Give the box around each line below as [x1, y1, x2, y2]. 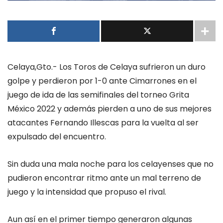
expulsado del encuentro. [7, 131, 106, 142]
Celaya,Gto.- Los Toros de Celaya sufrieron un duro [7, 61, 206, 73]
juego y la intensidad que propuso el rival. [7, 186, 166, 198]
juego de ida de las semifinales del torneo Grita [7, 89, 189, 101]
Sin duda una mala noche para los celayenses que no [7, 158, 214, 170]
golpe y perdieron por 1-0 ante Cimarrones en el [7, 75, 197, 87]
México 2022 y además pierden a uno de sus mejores [7, 103, 212, 114]
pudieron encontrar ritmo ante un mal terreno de [7, 172, 201, 184]
